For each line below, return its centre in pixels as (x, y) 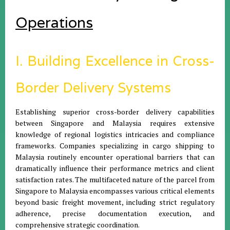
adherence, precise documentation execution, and (115, 213)
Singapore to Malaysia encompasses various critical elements (115, 191)
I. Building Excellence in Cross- (115, 61)
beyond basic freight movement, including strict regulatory (115, 202)
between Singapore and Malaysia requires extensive (115, 123)
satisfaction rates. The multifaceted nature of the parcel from (115, 179)
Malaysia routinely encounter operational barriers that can (115, 157)
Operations (54, 22)
